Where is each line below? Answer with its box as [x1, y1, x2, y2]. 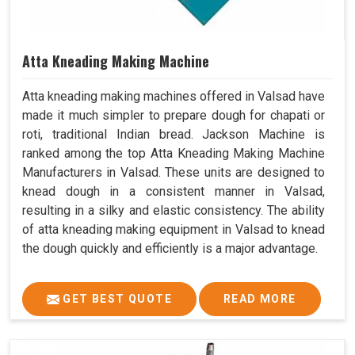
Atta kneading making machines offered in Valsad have [22, 89, 325, 105]
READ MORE [223, 292, 296, 306]
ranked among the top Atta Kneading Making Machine [22, 146, 325, 162]
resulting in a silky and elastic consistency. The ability [22, 203, 325, 219]
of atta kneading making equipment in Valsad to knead [22, 222, 325, 238]
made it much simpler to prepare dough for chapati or [22, 108, 325, 124]
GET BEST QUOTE [59, 292, 172, 306]
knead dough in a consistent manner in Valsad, [22, 184, 325, 200]
